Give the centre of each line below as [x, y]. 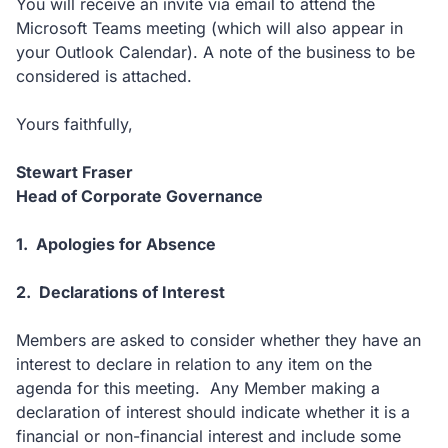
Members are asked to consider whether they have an [218, 340]
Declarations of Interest [132, 292]
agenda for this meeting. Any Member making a [198, 388]
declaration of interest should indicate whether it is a [213, 412]
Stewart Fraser [74, 172]
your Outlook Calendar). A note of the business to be [215, 52]
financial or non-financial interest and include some [208, 436]
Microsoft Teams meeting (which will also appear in [209, 28]
